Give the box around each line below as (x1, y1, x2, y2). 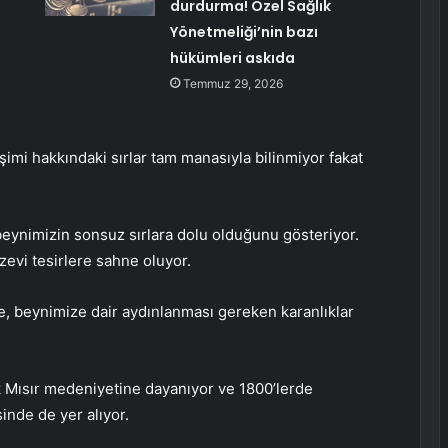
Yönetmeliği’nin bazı (169, 22, 318, 43)
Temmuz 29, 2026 (182, 76, 283, 92)
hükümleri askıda (169, 48, 295, 69)
